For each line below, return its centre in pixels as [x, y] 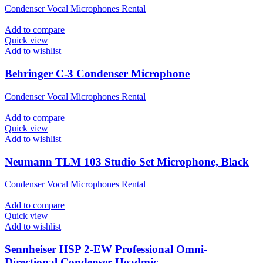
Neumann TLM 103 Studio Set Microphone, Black [127, 161]
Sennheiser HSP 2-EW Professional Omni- [106, 249]
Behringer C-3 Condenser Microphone [97, 74]
